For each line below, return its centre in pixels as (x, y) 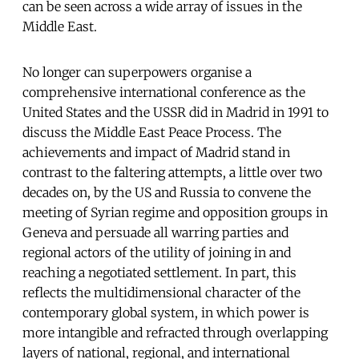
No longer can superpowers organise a (137, 73)
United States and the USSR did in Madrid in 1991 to (175, 113)
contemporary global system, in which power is (166, 313)
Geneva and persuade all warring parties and (155, 233)
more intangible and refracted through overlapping (175, 333)
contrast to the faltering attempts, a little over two (172, 173)
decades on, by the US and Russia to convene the (167, 193)
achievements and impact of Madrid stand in (156, 153)
